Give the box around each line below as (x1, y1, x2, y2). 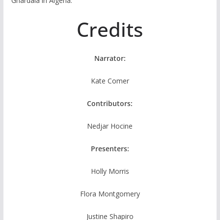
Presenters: (90, 143, 129, 153)
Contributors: (87, 98, 133, 108)
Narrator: (94, 53, 126, 63)
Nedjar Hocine (87, 121, 133, 131)
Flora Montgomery (80, 189, 140, 198)
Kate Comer (90, 76, 129, 85)
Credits (77, 15, 143, 43)
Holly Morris (90, 166, 129, 176)
